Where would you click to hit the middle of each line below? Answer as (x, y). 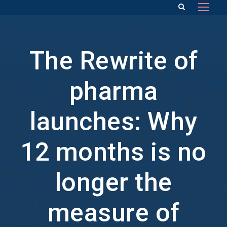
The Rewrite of (113, 61)
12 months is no (113, 152)
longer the (113, 182)
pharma (113, 91)
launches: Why (113, 122)
